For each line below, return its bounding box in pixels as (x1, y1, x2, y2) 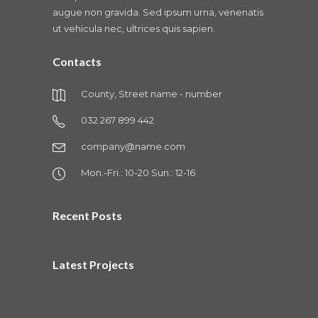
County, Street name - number (81, 88, 222, 99)
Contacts (53, 55, 102, 68)
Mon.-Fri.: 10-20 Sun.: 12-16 (81, 167, 195, 178)
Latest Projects (53, 258, 134, 271)
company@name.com (81, 141, 185, 152)
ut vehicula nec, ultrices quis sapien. (53, 23, 215, 34)
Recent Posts (53, 209, 122, 222)
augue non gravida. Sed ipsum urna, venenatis (53, 6, 263, 18)
